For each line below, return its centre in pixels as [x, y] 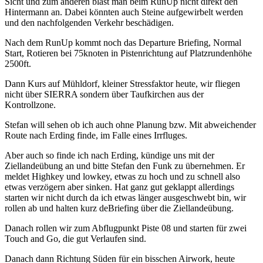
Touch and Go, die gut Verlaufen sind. [77, 239]
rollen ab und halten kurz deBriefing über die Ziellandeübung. [120, 208]
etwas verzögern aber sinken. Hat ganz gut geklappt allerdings [119, 187]
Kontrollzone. [31, 105]
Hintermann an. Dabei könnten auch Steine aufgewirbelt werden [124, 12]
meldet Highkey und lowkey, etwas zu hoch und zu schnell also [122, 177]
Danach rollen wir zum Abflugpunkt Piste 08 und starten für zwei [126, 228]
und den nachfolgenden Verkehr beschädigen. [90, 23]
